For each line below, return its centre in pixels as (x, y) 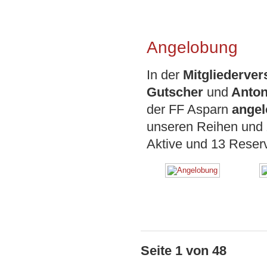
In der (165, 74)
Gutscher (177, 92)
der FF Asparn (190, 109)
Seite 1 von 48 (184, 250)
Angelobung (193, 47)
